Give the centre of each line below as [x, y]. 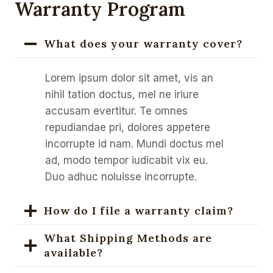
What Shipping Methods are [128, 238]
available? [73, 253]
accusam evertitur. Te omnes [116, 111]
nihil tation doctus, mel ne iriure [122, 94]
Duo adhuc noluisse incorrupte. [121, 177]
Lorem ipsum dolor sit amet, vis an [129, 78]
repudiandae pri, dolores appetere [128, 127]
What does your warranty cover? [143, 44]
